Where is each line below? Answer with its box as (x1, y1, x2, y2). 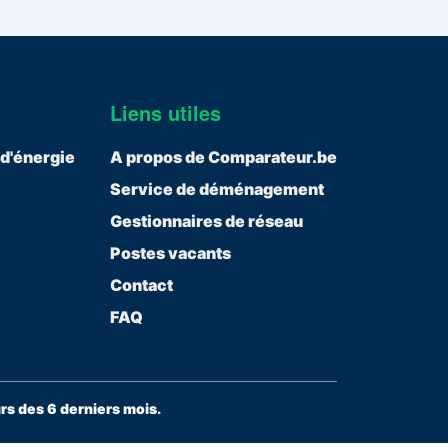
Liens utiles (109, 98, 221, 128)
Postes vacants (109, 243, 231, 264)
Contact (109, 275, 173, 296)
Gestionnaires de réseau (109, 211, 303, 232)
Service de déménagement (109, 179, 324, 200)
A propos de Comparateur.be (109, 147, 337, 168)
